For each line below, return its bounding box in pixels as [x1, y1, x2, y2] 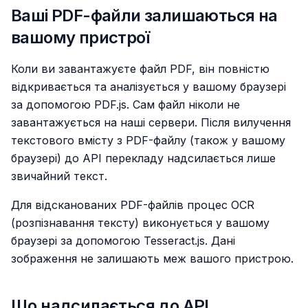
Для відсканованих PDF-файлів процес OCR [11, 198, 254, 212]
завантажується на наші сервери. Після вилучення [11, 115, 291, 129]
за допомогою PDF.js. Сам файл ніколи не [11, 98, 240, 111]
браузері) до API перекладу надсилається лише [11, 151, 276, 165]
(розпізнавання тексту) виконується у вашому [11, 216, 269, 230]
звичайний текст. [11, 169, 107, 183]
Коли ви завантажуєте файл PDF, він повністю [11, 62, 269, 76]
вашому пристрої [11, 27, 149, 47]
